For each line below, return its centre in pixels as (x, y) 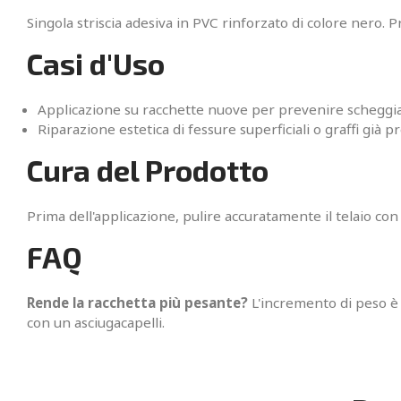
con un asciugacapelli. (96, 323)
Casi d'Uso (96, 64)
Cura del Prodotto (148, 171)
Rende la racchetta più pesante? (137, 303)
